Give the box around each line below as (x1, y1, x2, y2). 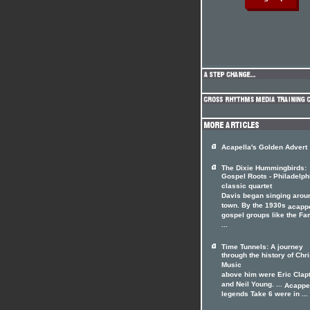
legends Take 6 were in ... (221, 290, 308, 300)
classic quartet (221, 182, 272, 192)
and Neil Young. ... (221, 280, 284, 290)
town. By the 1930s (221, 201, 288, 211)
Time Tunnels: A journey (221, 243, 303, 250)
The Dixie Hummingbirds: (221, 164, 307, 172)
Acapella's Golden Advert (221, 143, 307, 151)
